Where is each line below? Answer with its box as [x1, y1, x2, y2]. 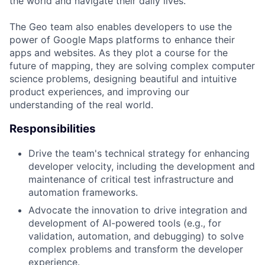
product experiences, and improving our [9, 86, 189, 98]
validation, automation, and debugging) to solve [28, 230, 244, 242]
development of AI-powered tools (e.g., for [28, 216, 221, 229]
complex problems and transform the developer [28, 243, 243, 255]
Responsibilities [9, 122, 96, 136]
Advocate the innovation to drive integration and [28, 203, 247, 216]
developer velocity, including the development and [28, 160, 255, 172]
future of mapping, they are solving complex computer [9, 60, 255, 72]
